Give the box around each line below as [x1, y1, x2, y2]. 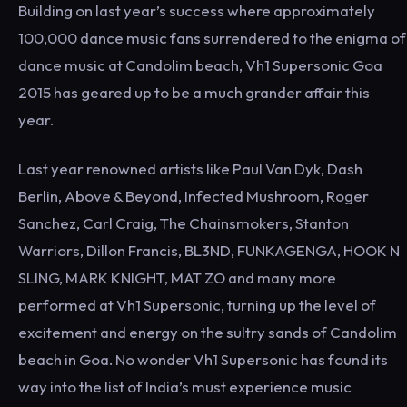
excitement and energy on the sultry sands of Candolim [18, 323, 397, 342]
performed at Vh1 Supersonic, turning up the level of [18, 295, 376, 314]
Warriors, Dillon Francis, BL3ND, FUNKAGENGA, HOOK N [18, 241, 400, 260]
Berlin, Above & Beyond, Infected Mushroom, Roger [18, 186, 369, 205]
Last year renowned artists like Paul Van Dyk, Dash [18, 159, 362, 178]
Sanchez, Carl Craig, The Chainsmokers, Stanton [18, 213, 349, 233]
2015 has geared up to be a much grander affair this [18, 83, 370, 102]
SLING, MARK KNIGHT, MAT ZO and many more [18, 268, 336, 287]
